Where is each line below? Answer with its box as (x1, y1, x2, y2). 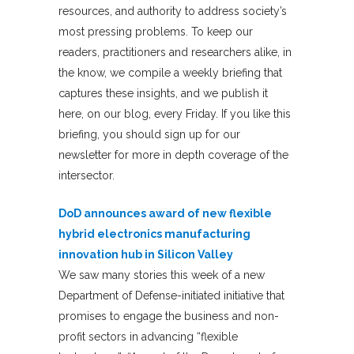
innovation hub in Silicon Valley (58, 247, 233, 261)
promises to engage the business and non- (58, 309, 279, 322)
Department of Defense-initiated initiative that (58, 288, 284, 302)
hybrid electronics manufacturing (58, 227, 250, 240)
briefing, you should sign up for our (58, 127, 240, 141)
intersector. (58, 168, 115, 182)
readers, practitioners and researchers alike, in (58, 45, 292, 58)
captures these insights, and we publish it (58, 86, 268, 100)
